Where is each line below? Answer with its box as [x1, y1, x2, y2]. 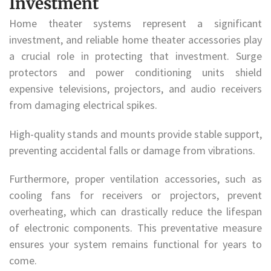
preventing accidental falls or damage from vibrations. [9, 143, 258, 157]
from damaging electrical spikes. [9, 97, 160, 112]
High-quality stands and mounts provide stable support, [9, 126, 262, 141]
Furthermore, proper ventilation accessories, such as [9, 172, 262, 186]
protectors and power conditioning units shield [9, 65, 262, 79]
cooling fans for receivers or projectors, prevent [9, 188, 262, 203]
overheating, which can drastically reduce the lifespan [9, 204, 262, 219]
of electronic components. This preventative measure [9, 221, 262, 235]
